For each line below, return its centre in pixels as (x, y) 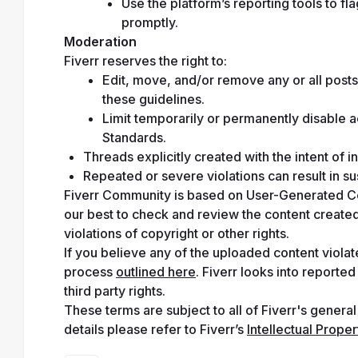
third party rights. (115, 291)
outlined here (156, 272)
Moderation (100, 42)
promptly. (150, 22)
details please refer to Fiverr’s (155, 329)
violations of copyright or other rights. (177, 233)
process (90, 272)
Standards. (134, 137)
